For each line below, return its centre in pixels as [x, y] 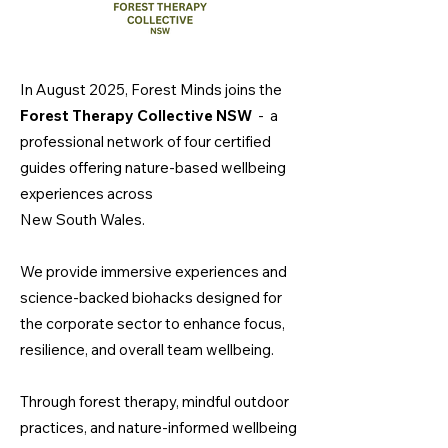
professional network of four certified [145, 141]
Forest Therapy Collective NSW [136, 115]
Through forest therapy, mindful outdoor [154, 401]
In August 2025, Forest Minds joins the [151, 89]
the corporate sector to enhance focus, [152, 323]
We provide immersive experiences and [153, 271]
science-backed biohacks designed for [151, 297]
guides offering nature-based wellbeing [153, 167]
